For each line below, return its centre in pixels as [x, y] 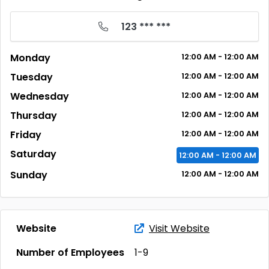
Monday [30, 58]
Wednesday [40, 96]
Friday [26, 135]
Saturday [33, 154]
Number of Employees [70, 252]
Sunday [29, 175]
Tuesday [32, 77]
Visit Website [179, 228]
